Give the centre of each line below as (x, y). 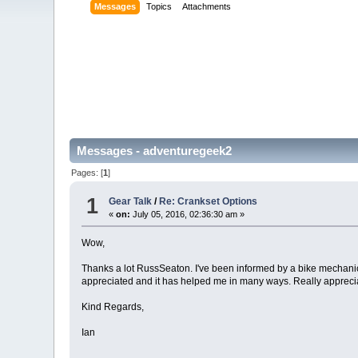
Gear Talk (131, 202)
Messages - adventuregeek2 (155, 151)
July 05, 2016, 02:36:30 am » (188, 215)
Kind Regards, (113, 307)
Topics (159, 7)
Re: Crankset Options (209, 202)
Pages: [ (88, 172)
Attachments (207, 7)
